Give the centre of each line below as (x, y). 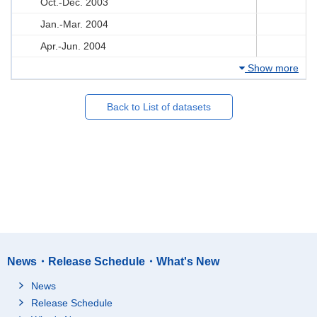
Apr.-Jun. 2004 (73, 46)
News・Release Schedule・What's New (113, 261)
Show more (272, 68)
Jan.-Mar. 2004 (74, 24)
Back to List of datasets (158, 106)
